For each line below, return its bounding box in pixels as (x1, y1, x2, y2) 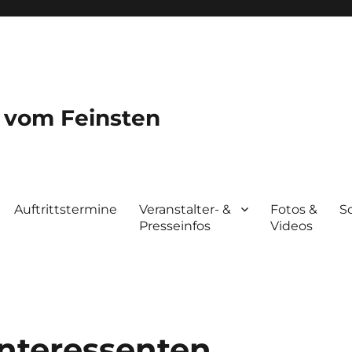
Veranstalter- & (139, 201, 232, 217)
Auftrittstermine (14, 201, 118, 217)
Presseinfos (139, 218, 211, 233)
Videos (270, 218, 313, 233)
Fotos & (270, 201, 318, 217)
